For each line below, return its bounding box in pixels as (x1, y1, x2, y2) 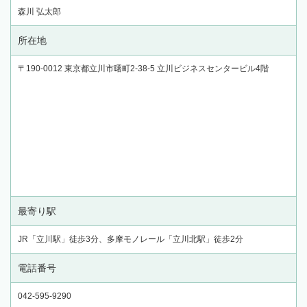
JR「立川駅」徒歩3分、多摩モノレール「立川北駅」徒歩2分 (18, 234, 243, 244)
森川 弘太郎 (18, 7, 61, 16)
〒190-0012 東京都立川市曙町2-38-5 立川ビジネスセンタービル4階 (18, 64, 269, 73)
